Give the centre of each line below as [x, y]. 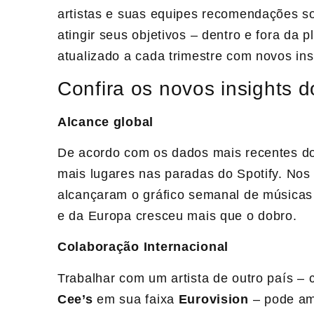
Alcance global [106, 122]
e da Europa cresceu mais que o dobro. [177, 216]
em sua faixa [136, 299]
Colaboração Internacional [143, 247]
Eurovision [213, 299]
